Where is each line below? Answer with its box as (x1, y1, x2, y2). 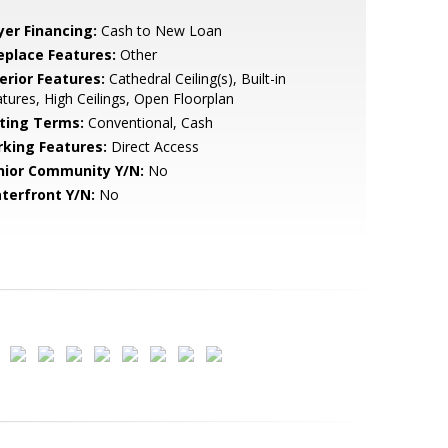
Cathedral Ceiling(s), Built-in (104, 69, 286, 88)
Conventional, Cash (83, 113, 213, 132)
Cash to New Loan (96, 21, 222, 40)
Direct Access (106, 137, 199, 156)
